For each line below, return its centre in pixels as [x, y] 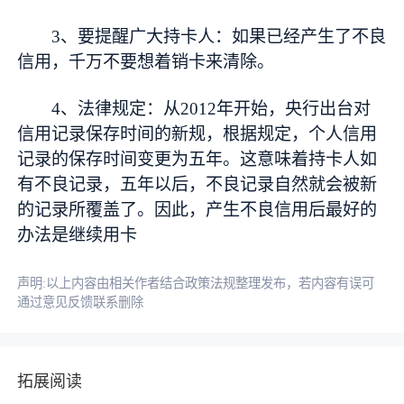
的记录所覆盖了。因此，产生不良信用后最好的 [197, 209]
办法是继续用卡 [78, 234]
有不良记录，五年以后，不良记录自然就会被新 [197, 184]
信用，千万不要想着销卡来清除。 [146, 62]
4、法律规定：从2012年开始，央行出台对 [211, 108]
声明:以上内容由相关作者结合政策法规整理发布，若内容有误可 [196, 283]
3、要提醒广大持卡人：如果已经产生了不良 [219, 37]
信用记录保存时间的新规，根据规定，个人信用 [197, 133]
